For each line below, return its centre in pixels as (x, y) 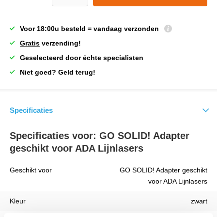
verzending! (60, 43)
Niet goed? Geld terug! (58, 72)
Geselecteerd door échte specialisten (82, 58)
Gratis (30, 43)
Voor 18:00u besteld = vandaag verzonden (90, 29)
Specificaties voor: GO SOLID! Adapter (100, 136)
